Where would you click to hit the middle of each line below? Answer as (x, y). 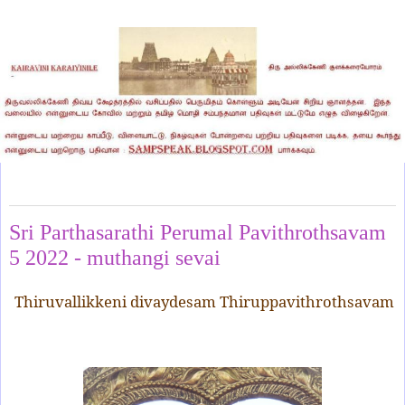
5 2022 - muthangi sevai (115, 258)
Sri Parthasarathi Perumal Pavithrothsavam (198, 232)
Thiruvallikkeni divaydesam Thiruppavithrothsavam (204, 301)
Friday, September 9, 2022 (76, 194)
